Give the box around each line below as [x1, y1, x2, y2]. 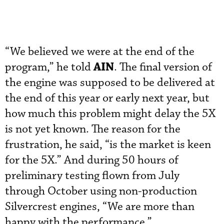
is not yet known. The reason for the [5, 121, 180, 136]
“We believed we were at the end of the [5, 44, 194, 59]
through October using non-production [5, 183, 197, 198]
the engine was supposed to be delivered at [5, 75, 215, 90]
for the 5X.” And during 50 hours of [5, 152, 178, 167]
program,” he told [5, 59, 93, 74]
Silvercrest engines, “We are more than [5, 199, 194, 214]
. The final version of [114, 59, 212, 74]
